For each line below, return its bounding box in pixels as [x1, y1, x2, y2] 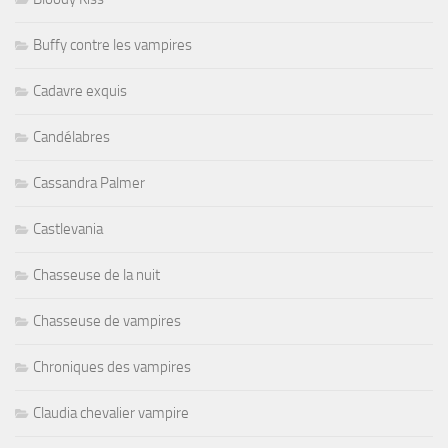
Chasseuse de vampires [33, 311, 181, 330]
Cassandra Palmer [33, 173, 145, 192]
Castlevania [33, 219, 103, 238]
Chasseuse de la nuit [33, 265, 160, 284]
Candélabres [33, 127, 110, 146]
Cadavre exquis [33, 81, 127, 100]
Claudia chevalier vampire [33, 403, 189, 422]
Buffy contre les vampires [33, 35, 192, 54]
